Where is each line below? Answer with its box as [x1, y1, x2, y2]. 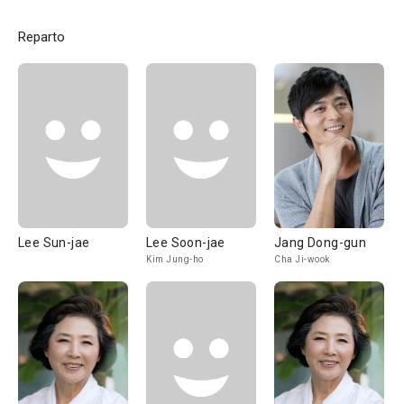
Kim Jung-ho [146, 254, 204, 264]
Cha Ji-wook [274, 254, 330, 264]
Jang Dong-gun [274, 235, 367, 250]
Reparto [18, 29, 65, 45]
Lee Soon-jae [146, 235, 225, 250]
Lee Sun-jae [18, 235, 90, 250]
